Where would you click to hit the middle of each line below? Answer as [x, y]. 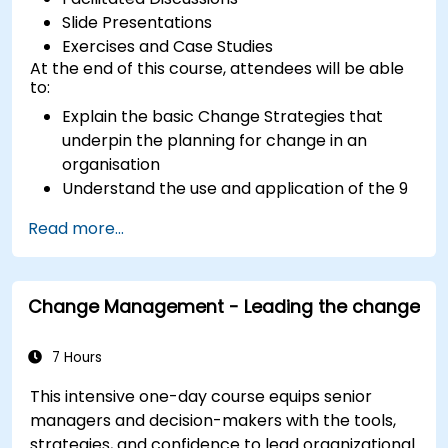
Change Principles [133, 212]
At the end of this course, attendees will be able [217, 68]
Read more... [76, 228]
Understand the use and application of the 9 [235, 188]
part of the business [141, 260]
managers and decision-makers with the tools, [213, 420]
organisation [111, 164]
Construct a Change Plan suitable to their [225, 236]
